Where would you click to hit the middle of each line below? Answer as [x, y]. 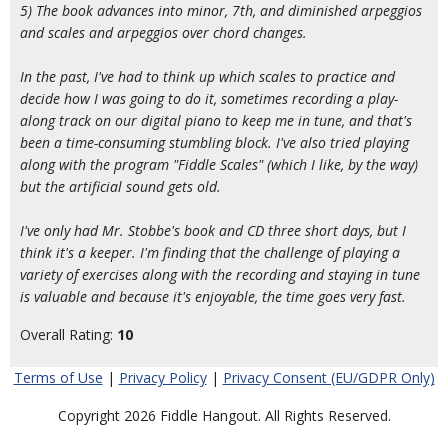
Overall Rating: [68, 334]
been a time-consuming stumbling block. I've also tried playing [214, 142]
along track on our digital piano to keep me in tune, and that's [216, 120]
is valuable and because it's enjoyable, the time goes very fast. [213, 296]
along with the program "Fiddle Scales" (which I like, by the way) [219, 164]
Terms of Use [58, 377]
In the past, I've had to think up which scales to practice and [207, 76]
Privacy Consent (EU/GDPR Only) [328, 377]
